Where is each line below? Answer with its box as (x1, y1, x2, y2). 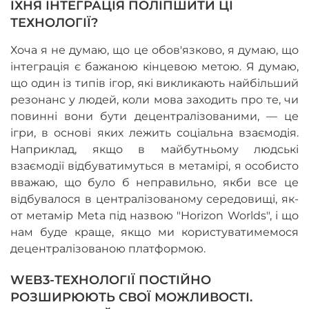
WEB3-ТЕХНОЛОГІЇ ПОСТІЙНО (10, 272, 211, 288)
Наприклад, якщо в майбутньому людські (10, 143, 299, 157)
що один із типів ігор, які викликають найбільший (10, 77, 299, 90)
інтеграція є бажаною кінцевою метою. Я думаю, (10, 60, 299, 74)
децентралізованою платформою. (10, 242, 206, 256)
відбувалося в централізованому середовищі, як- (10, 192, 299, 206)
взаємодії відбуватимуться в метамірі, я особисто (10, 159, 299, 173)
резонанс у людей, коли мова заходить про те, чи (10, 93, 299, 107)
